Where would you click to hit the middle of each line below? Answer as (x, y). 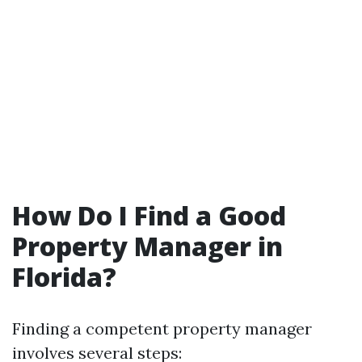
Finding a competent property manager (162, 328)
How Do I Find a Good (149, 215)
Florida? (64, 277)
